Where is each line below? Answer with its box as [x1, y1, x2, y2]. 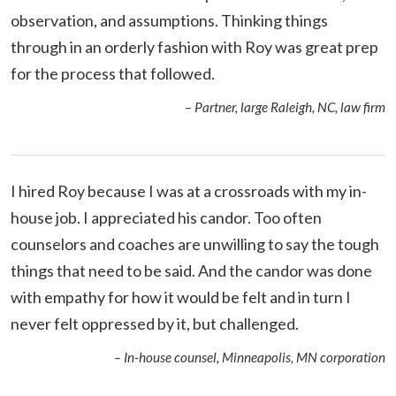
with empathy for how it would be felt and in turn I [11, 286, 351, 307]
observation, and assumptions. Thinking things [11, 10, 328, 30]
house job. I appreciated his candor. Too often [11, 207, 322, 227]
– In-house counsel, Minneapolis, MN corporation [114, 348, 385, 365]
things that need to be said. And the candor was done [11, 260, 372, 280]
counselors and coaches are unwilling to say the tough [11, 233, 379, 254]
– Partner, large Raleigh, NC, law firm [185, 98, 385, 115]
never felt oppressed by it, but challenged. [11, 313, 299, 333]
